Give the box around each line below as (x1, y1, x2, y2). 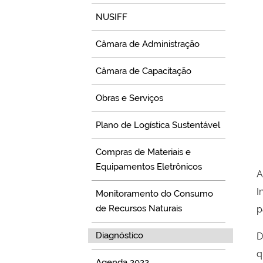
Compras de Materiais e (95, 146, 191, 157)
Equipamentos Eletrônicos (95, 161, 202, 172)
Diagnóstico (95, 230, 143, 241)
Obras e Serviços (95, 92, 163, 103)
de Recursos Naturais (95, 203, 182, 214)
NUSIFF (95, 11, 127, 22)
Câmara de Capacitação (95, 65, 191, 76)
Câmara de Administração (95, 38, 200, 49)
